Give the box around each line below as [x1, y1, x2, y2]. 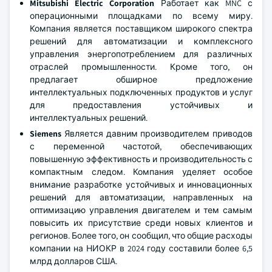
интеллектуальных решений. [30, 112, 148, 123]
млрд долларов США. [30, 256, 117, 267]
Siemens [30, 128, 64, 139]
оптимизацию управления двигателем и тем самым [30, 205, 253, 216]
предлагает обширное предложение [30, 74, 253, 85]
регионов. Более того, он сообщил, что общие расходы [30, 230, 253, 241]
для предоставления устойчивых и [30, 100, 253, 110]
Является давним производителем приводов [64, 128, 253, 139]
